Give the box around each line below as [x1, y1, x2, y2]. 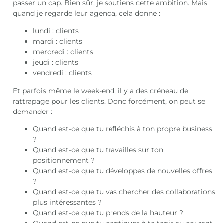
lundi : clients [33, 26, 79, 36]
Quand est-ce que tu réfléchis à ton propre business [33, 124, 213, 133]
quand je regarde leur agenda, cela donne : [13, 8, 161, 18]
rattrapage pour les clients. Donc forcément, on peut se [13, 96, 206, 106]
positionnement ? [33, 155, 95, 165]
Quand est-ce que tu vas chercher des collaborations [33, 187, 216, 196]
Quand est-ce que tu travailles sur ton [33, 145, 164, 154]
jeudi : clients [33, 58, 79, 67]
